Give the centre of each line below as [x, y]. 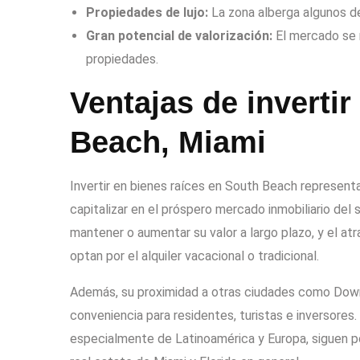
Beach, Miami [168, 142]
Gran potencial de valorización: [179, 36]
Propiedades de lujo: [147, 12]
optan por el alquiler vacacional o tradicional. [194, 256]
